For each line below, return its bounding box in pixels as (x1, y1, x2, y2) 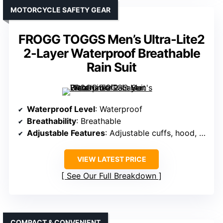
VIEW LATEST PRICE (77, 155, 146, 164)
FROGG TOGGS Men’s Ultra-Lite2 (18, 32, 205, 47)
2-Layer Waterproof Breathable (23, 46, 200, 61)
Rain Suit (87, 60, 136, 75)
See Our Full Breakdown (67, 171, 156, 181)
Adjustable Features (27, 128, 105, 138)
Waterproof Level (27, 104, 95, 114)
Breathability (27, 116, 76, 126)
